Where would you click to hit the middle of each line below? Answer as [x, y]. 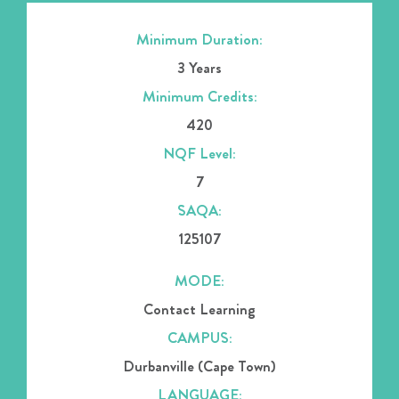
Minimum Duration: [199, 39]
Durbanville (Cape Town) [199, 366]
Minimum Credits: [199, 96]
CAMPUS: [199, 337]
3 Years [199, 67]
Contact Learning [199, 309]
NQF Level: [199, 153]
